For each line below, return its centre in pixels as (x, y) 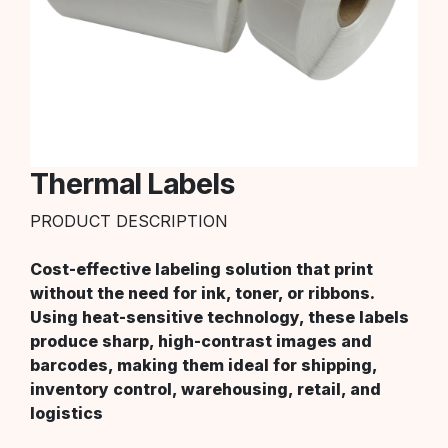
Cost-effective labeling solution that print (201, 268)
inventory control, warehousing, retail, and (205, 388)
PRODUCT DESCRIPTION (129, 220)
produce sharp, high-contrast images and (201, 340)
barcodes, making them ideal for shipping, (203, 364)
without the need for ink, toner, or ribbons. (202, 292)
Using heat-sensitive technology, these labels (219, 316)
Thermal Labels (132, 183)
